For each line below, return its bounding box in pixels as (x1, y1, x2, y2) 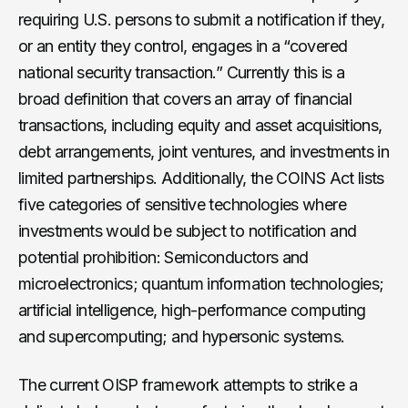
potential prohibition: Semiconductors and (18, 247, 309, 267)
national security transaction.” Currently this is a (18, 62, 345, 82)
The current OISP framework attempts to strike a (18, 374, 357, 394)
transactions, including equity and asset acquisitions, (18, 115, 382, 135)
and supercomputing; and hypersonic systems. (18, 326, 345, 346)
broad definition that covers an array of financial (18, 88, 352, 108)
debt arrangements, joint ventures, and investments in (18, 141, 390, 161)
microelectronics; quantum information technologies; (18, 273, 384, 293)
